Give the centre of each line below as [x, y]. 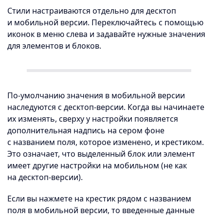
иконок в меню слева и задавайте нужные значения [106, 34]
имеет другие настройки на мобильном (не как [97, 165]
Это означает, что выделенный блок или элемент [101, 154]
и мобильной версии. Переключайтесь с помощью [105, 22]
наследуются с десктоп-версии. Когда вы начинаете [106, 107]
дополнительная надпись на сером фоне [86, 130]
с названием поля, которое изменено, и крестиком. [106, 142]
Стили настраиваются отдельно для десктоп [92, 11]
